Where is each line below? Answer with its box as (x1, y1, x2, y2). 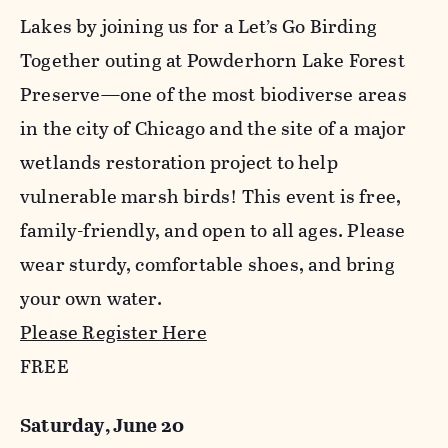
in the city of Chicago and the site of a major (20, 114, 406, 144)
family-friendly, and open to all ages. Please (20, 216, 406, 246)
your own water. (20, 284, 162, 314)
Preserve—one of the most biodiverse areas (20, 80, 407, 110)
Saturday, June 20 (20, 411, 185, 441)
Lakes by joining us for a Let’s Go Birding (20, 12, 377, 42)
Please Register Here (20, 318, 207, 348)
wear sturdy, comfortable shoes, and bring (20, 250, 395, 280)
